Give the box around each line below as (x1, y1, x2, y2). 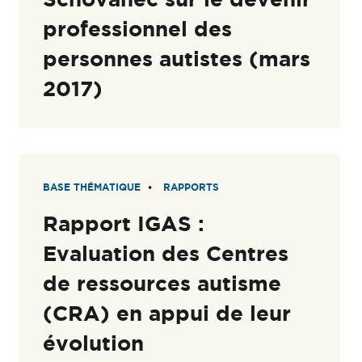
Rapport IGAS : (43, 211, 205, 235)
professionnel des (43, 17, 233, 41)
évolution (43, 330, 145, 355)
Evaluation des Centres (43, 241, 289, 265)
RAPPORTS (163, 181, 220, 192)
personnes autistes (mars (43, 47, 311, 71)
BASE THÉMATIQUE (43, 181, 141, 192)
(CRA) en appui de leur (43, 301, 292, 325)
